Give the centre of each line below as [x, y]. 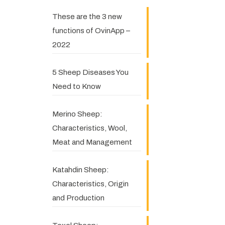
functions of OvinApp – [91, 31]
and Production [78, 198]
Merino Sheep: [77, 114]
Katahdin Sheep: [80, 170]
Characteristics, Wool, [89, 128]
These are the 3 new [87, 17]
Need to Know [76, 86]
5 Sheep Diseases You [90, 72]
